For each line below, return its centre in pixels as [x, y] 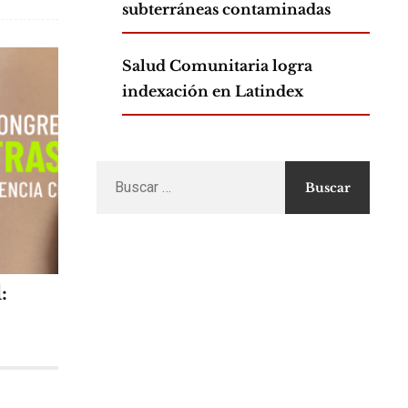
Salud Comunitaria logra [217, 66]
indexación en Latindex [213, 92]
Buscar [117, 173]
